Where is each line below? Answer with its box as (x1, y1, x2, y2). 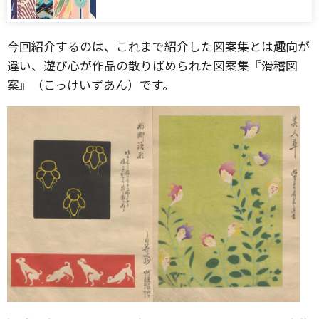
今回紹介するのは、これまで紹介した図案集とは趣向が (7, 36, 310, 55)
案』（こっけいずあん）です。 (7, 75, 174, 93)
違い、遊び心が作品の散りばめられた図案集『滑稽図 (7, 56, 298, 74)
